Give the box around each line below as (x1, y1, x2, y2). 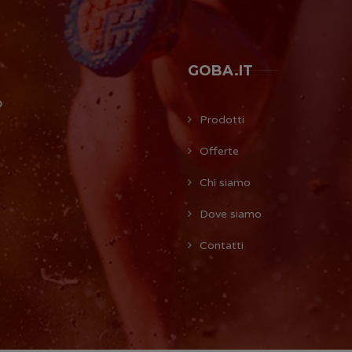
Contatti (200, 238, 244, 252)
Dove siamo (200, 207, 262, 221)
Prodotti (200, 112, 244, 126)
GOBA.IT (188, 61, 253, 79)
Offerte (200, 144, 239, 158)
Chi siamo (200, 175, 251, 189)
